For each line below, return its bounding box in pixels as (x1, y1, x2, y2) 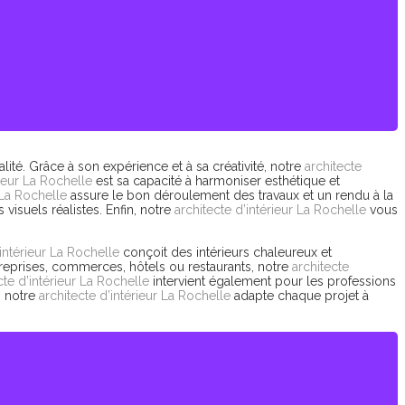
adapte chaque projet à (231, 288, 369, 303)
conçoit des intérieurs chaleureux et (119, 245, 332, 259)
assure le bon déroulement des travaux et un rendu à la (67, 188, 393, 202)
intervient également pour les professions (149, 274, 396, 288)
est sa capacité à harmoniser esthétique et (92, 174, 340, 188)
